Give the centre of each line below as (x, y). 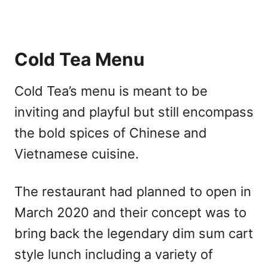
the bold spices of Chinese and (111, 133)
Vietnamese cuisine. (77, 153)
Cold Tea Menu (80, 59)
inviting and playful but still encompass (134, 112)
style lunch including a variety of (114, 254)
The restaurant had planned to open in (133, 191)
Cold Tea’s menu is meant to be (111, 91)
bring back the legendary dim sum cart (134, 233)
